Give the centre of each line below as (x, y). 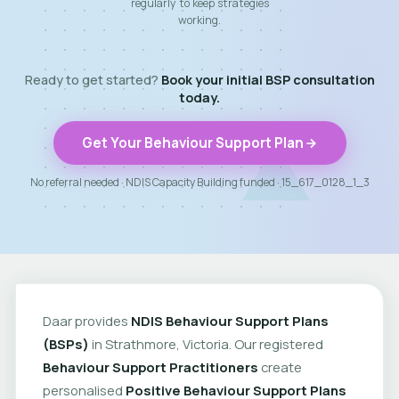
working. (199, 20)
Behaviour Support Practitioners (150, 366)
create (280, 366)
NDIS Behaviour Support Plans (229, 320)
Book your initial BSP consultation (268, 80)
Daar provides (86, 320)
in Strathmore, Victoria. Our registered (206, 343)
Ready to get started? (93, 80)
